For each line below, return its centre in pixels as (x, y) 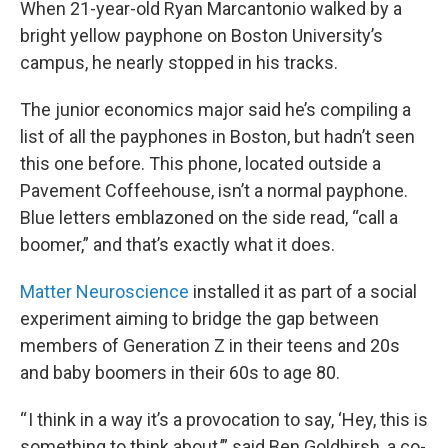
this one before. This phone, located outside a (200, 163)
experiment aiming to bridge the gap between (199, 318)
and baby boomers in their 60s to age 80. (180, 372)
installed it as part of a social (303, 291)
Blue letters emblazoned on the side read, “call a (209, 217)
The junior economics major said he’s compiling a (215, 109)
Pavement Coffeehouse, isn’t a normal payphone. (214, 190)
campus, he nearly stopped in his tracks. (179, 62)
